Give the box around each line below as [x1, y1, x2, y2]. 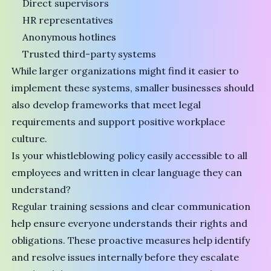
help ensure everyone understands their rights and [11, 217, 248, 229]
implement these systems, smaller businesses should [11, 81, 255, 94]
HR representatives [22, 13, 114, 26]
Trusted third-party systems [22, 47, 157, 60]
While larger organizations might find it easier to [11, 64, 240, 77]
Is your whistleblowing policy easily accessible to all [11, 149, 248, 162]
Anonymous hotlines [22, 30, 117, 43]
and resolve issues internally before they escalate [11, 250, 240, 263]
